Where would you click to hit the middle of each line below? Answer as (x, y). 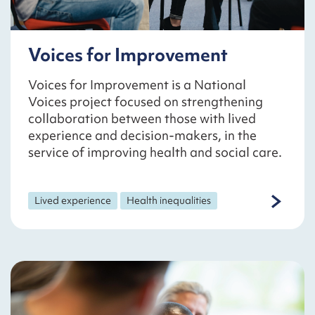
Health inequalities (169, 200)
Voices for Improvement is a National (137, 84)
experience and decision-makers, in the (142, 135)
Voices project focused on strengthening (146, 101)
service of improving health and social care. (155, 152)
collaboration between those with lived (142, 118)
